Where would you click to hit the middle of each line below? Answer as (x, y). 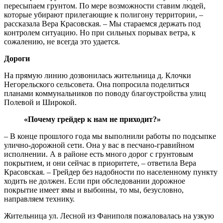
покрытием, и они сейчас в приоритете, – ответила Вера (100, 163)
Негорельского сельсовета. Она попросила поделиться (97, 84)
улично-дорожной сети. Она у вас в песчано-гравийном (99, 145)
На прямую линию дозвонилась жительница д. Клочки (98, 75)
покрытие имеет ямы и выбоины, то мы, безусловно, (94, 190)
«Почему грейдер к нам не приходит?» (92, 119)
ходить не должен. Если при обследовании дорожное (95, 181)
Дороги (17, 58)
